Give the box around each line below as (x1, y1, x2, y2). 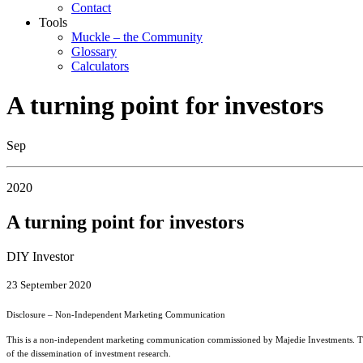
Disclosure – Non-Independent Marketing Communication (6, 309, 225, 319)
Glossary (71, 45, 117, 58)
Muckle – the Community (71, 30, 203, 44)
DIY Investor (6, 249, 74, 263)
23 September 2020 (6, 278, 92, 291)
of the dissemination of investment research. (6, 348, 171, 358)
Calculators (71, 59, 129, 73)
